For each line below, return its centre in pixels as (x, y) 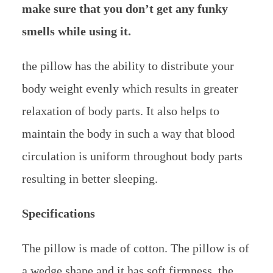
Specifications (58, 214)
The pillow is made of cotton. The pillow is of (135, 248)
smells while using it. (76, 31)
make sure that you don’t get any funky (125, 9)
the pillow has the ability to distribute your (128, 66)
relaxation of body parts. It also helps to (120, 111)
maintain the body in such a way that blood (128, 134)
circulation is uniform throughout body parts (132, 156)
